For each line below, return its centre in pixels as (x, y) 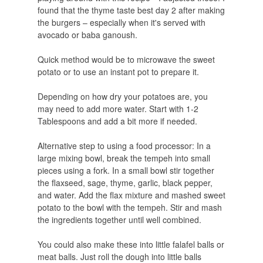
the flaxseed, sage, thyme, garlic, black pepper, (125, 183)
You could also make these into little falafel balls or (131, 245)
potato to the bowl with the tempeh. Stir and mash (129, 208)
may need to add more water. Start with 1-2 (118, 109)
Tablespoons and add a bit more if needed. (117, 121)
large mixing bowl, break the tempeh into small (124, 158)
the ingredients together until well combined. (119, 220)
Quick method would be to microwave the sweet (126, 60)
